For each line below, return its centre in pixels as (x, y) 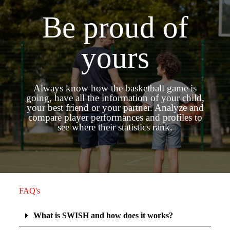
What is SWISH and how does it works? (103, 215)
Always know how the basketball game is (115, 88)
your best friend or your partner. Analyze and (115, 107)
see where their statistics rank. (115, 127)
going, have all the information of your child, (115, 98)
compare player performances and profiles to (115, 117)
